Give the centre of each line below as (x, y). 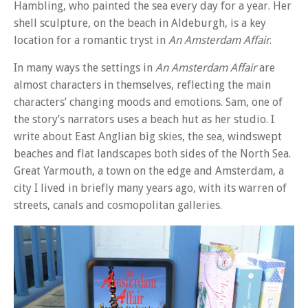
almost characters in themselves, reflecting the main (142, 85)
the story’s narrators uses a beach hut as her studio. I (144, 119)
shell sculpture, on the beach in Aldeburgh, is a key (140, 23)
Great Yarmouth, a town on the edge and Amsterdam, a (149, 170)
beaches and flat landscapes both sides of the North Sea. (152, 153)
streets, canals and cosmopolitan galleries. (118, 205)
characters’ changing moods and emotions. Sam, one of (148, 102)
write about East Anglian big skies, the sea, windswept (148, 136)
